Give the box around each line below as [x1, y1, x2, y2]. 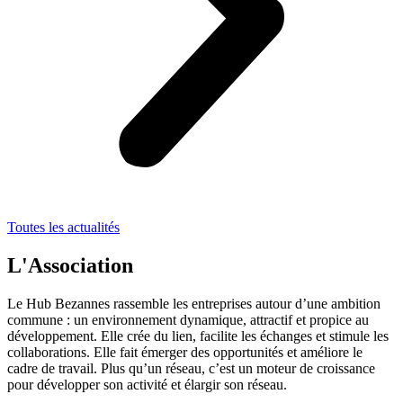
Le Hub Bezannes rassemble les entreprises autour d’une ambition [7, 296, 381, 312]
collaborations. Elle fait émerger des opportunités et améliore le [7, 345, 363, 361]
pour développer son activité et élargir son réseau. [7, 377, 287, 393]
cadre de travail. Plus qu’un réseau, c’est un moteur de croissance [7, 361, 375, 377]
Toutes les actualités [7, 219, 120, 236]
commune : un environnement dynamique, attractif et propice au [7, 312, 369, 328]
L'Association [7, 254, 133, 278]
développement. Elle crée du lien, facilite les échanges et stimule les [7, 328, 389, 345]
